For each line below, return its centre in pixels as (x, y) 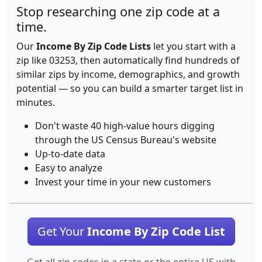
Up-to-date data (70, 154)
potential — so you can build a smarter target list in (130, 88)
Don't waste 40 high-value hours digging (125, 126)
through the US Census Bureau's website (126, 140)
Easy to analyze (69, 168)
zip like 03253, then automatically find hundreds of (128, 60)
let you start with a (193, 46)
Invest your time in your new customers (123, 182)
